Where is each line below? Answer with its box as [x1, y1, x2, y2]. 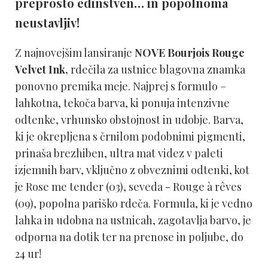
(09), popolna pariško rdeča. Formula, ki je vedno [15, 196, 252, 211]
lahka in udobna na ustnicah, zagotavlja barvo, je [15, 213, 251, 227]
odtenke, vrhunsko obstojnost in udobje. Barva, [15, 112, 243, 127]
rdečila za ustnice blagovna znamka [68, 62, 245, 77]
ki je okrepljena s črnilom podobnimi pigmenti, [15, 129, 245, 144]
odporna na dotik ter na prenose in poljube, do [15, 230, 243, 244]
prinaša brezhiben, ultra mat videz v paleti [15, 146, 223, 160]
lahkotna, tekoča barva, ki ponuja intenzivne [15, 96, 230, 110]
